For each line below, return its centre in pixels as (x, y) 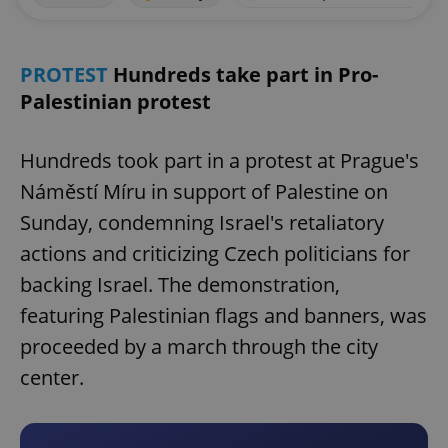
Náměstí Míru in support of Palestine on (204, 192)
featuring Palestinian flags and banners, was (223, 316)
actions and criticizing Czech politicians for (215, 254)
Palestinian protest (115, 102)
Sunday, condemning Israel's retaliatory (202, 223)
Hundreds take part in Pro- (245, 75)
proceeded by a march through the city (199, 347)
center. (52, 378)
